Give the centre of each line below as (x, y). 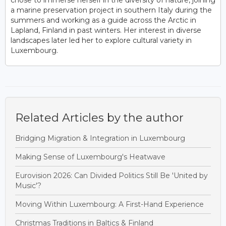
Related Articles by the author (99, 118)
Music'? (28, 185)
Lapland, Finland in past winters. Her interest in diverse (106, 30)
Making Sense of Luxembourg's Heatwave (90, 157)
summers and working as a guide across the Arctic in (103, 20)
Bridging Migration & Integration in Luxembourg (100, 138)
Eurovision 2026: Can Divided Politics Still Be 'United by (111, 175)
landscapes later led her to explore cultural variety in (101, 40)
